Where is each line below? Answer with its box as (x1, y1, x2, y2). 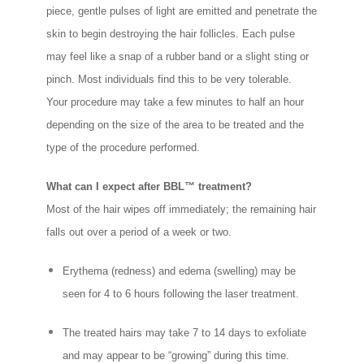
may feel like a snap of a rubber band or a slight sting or (46, 50, 310, 63)
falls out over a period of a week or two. (46, 226, 232, 239)
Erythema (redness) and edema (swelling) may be (63, 265, 297, 278)
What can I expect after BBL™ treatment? (46, 180, 253, 193)
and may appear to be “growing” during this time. (63, 349, 290, 362)
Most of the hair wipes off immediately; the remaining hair (46, 203, 317, 216)
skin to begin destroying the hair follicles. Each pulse (46, 28, 296, 41)
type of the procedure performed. (46, 141, 201, 154)
